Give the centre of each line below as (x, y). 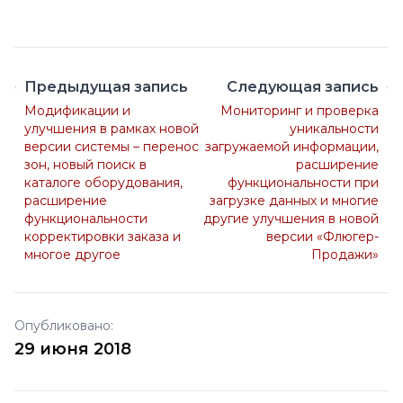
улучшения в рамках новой (111, 129)
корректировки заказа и (102, 237)
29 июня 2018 (73, 349)
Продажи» (345, 255)
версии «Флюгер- (322, 237)
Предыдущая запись (106, 87)
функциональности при (303, 183)
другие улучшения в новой (291, 219)
